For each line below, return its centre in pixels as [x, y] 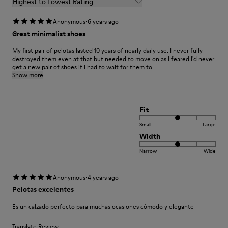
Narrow [148, 151]
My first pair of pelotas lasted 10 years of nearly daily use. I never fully [107, 51]
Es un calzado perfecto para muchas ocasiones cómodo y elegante [103, 206]
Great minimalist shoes [49, 34]
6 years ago [103, 22]
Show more [28, 75]
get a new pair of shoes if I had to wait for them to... [84, 67]
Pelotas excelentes [43, 189]
